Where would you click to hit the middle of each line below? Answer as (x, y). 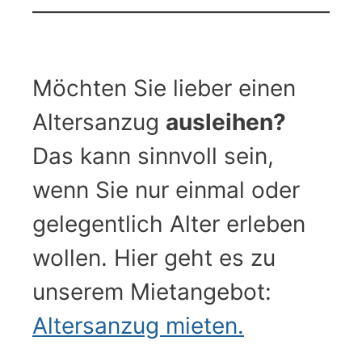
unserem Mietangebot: (152, 292)
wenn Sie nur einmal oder (166, 190)
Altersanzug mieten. (138, 326)
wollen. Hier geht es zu (154, 258)
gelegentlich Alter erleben (169, 224)
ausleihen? (226, 122)
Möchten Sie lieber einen (164, 88)
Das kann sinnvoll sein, (153, 156)
